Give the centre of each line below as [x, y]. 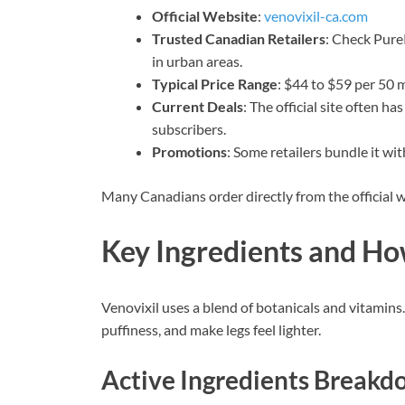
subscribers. [189, 128]
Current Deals [198, 106]
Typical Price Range [215, 83]
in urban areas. [197, 61]
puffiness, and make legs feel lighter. [211, 330]
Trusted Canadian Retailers [239, 38]
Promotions [189, 151]
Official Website [205, 15]
